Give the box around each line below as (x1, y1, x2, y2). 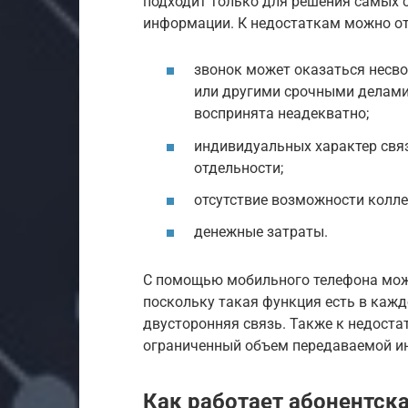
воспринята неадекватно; (194, 105, 369, 123)
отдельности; (194, 158, 283, 177)
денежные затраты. (194, 222, 328, 240)
